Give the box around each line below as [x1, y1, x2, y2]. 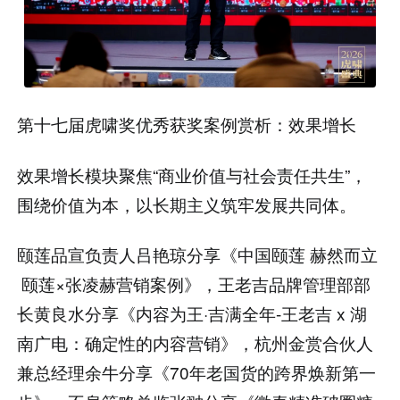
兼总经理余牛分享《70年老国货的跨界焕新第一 [17, 360, 377, 385]
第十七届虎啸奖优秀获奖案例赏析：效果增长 [17, 111, 357, 136]
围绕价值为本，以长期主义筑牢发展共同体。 [17, 191, 357, 216]
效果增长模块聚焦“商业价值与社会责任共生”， [17, 162, 368, 187]
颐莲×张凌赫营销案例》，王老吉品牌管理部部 [17, 271, 371, 296]
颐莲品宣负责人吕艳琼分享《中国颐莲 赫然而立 [17, 242, 379, 267]
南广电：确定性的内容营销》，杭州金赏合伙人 [17, 330, 374, 355]
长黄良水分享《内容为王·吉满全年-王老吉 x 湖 [17, 301, 368, 326]
